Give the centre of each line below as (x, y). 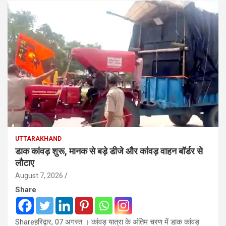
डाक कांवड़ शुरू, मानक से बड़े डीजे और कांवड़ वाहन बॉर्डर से (109, 151)
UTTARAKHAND (38, 138)
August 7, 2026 (39, 175)
